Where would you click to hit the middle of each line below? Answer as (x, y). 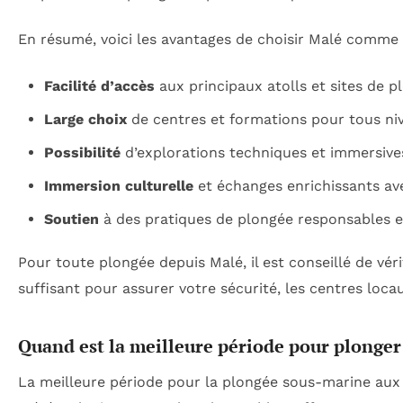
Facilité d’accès (99, 85)
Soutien (71, 219)
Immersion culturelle (118, 185)
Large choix (85, 119)
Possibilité (82, 152)
